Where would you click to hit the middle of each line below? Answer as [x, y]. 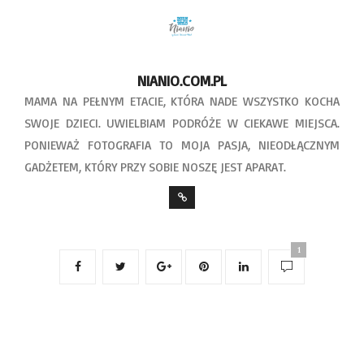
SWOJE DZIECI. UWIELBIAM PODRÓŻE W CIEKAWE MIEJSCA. [182, 123]
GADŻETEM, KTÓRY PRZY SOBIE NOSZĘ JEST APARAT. [155, 167]
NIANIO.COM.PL [182, 80]
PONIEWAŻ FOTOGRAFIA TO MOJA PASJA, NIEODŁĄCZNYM [182, 145]
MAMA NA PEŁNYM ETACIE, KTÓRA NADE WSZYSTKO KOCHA [182, 101]
